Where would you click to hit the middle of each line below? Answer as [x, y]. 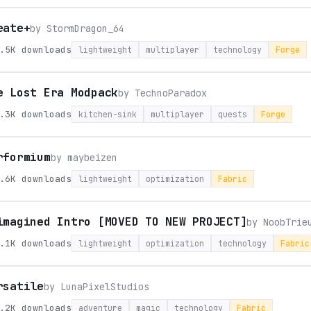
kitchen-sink [108, 114]
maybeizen [92, 158]
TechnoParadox [171, 93]
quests [233, 114]
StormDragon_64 [86, 28]
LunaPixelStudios [104, 287]
